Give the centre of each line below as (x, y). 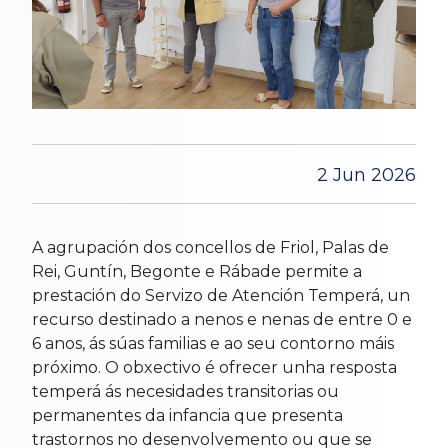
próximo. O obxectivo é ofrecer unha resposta (214, 368)
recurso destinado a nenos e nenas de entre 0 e (222, 320)
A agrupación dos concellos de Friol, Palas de (210, 248)
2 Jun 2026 (366, 175)
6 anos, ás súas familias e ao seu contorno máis (213, 344)
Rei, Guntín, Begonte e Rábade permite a (197, 272)
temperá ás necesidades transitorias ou (185, 392)
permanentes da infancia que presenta (187, 416)
